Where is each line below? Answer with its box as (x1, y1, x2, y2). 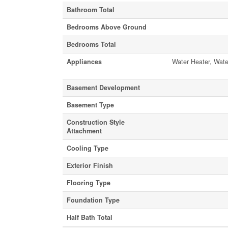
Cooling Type (66, 143, 108, 153)
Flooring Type (66, 178, 110, 187)
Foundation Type (66, 195, 120, 205)
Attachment (66, 126, 102, 135)
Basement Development (66, 82, 140, 92)
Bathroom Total (66, 5, 115, 14)
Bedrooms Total (66, 39, 116, 49)
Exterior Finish (66, 160, 113, 170)
